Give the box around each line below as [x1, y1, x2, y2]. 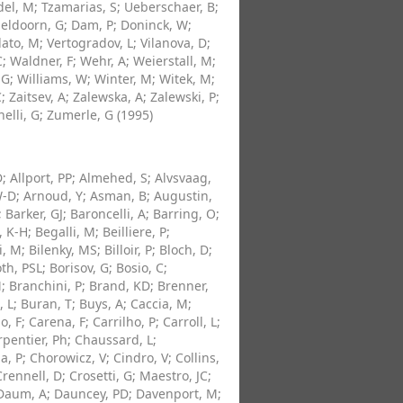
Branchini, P [9, 277, 82, 294]
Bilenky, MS [29, 241, 97, 258]
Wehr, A [80, 52, 126, 69]
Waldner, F [10, 52, 73, 69]
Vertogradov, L [47, 34, 133, 51]
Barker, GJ [5, 205, 63, 222]
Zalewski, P [150, 88, 216, 105]
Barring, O [153, 205, 216, 222]
